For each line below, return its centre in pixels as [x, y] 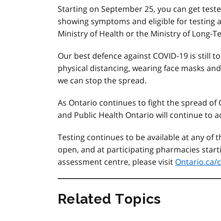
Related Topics [110, 199]
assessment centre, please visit [116, 162]
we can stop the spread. [102, 80]
